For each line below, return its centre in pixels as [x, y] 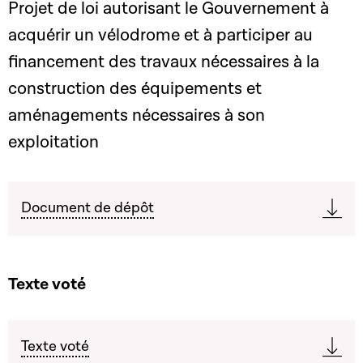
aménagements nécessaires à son [137, 115]
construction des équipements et [135, 89]
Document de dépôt [88, 208]
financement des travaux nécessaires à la [164, 62]
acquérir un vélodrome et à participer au [160, 35]
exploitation [53, 142]
